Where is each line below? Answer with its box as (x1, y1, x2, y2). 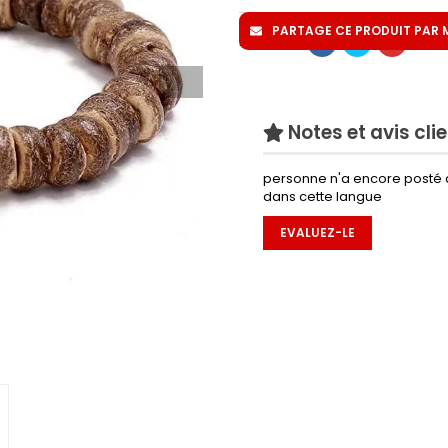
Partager (239, 32, 297, 51)
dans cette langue (263, 186, 382, 206)
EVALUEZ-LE (280, 223, 355, 241)
